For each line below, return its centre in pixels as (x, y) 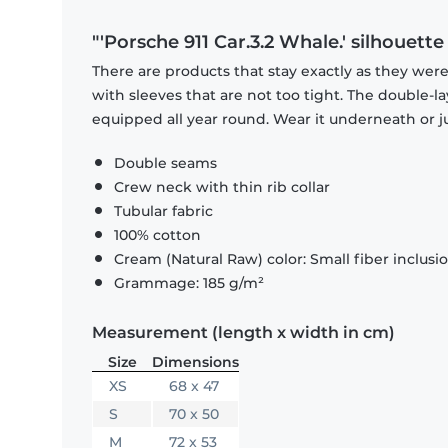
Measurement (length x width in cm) (243, 333)
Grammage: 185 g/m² (189, 283)
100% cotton (157, 235)
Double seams (165, 163)
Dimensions (195, 362)
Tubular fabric (163, 211)
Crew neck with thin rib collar (222, 187)
